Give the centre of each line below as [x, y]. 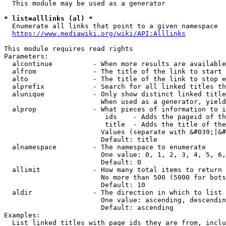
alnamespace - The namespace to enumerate [105, 147]
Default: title [81, 139]
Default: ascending [89, 208]
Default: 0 [73, 162]
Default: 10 [75, 185]
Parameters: [26, 56]
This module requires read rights [69, 49]
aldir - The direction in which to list [113, 192]
